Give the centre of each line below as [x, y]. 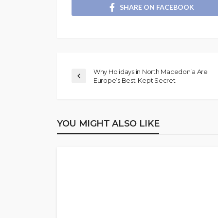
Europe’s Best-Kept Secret [135, 80]
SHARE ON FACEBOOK [157, 7]
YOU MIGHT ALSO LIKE [108, 123]
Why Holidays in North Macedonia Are [151, 71]
